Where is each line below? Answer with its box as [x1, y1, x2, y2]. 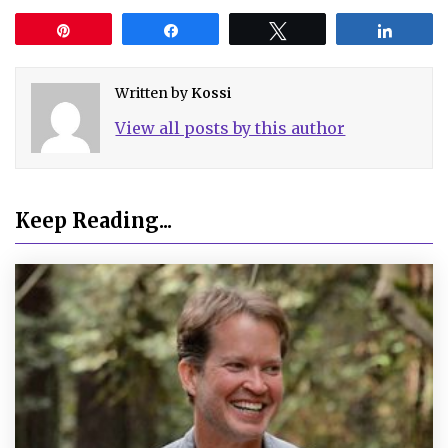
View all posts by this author [115, 118, 346, 139]
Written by [115, 84, 192, 103]
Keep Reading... [15, 207, 172, 233]
